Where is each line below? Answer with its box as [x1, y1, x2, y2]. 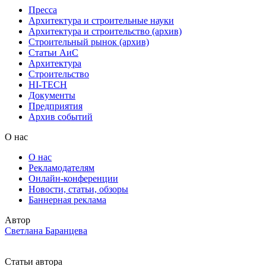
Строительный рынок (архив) [28, 36, 149, 47]
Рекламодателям [28, 162, 94, 173]
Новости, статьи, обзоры [28, 183, 128, 194]
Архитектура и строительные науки [28, 15, 174, 26]
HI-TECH [28, 79, 67, 90]
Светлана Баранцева [5, 225, 87, 236]
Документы [28, 90, 75, 100]
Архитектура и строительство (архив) [28, 26, 182, 36]
